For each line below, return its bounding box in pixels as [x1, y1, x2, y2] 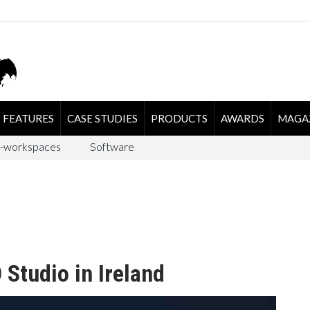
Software [89, 139, 134, 153]
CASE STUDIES [66, 111, 138, 125]
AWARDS [220, 111, 264, 125]
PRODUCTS [150, 111, 208, 125]
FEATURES [2, 111, 54, 125]
